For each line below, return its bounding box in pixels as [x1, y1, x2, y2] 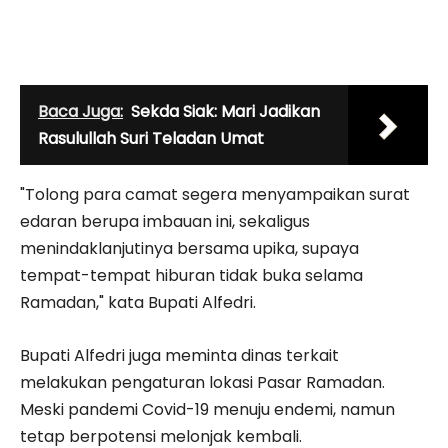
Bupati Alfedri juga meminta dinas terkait [20, 343, 339, 367]
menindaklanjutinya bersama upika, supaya [20, 236, 359, 260]
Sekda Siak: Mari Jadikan [131, 99, 320, 123]
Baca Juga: [38, 99, 123, 123]
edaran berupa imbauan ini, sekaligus [20, 209, 310, 233]
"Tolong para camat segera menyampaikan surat [20, 182, 410, 206]
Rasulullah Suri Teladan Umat [38, 126, 264, 150]
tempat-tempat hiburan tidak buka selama [20, 263, 363, 287]
